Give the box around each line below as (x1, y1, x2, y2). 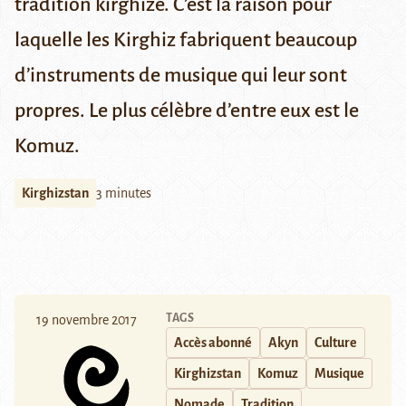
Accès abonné (174, 335, 252, 351)
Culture (314, 335, 357, 351)
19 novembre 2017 (36, 313, 137, 328)
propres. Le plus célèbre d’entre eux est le (14, 100, 359, 122)
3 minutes (96, 186, 151, 201)
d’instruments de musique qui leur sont (14, 64, 347, 87)
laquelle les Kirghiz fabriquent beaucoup (14, 29, 357, 52)
